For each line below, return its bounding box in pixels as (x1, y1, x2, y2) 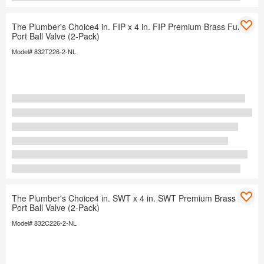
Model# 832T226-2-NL (12, 47, 76, 57)
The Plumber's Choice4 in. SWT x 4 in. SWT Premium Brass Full (12, 192, 252, 204)
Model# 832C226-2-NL (12, 218, 77, 228)
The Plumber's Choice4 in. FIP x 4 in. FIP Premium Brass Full (12, 21, 241, 33)
